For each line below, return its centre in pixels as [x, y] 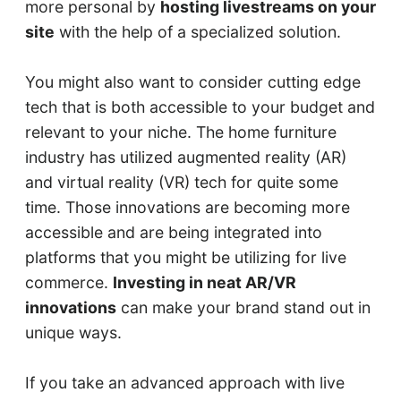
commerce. [68, 283]
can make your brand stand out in [243, 308]
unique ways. [73, 333]
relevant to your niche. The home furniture [180, 132]
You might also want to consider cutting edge [192, 82]
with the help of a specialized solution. [197, 32]
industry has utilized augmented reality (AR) [185, 158]
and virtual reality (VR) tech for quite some [181, 183]
